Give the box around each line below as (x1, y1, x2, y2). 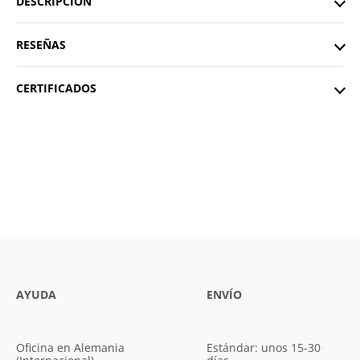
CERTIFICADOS (16, 80, 96, 96)
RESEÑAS (16, 37, 66, 53)
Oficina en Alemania (16, 340, 125, 356)
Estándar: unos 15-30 (207, 340, 321, 356)
